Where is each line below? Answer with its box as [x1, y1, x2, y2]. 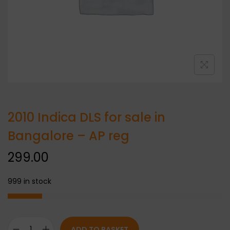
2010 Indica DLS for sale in [8, 108, 165, 126]
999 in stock [8, 176, 51, 186]
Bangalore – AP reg [8, 127, 129, 144]
